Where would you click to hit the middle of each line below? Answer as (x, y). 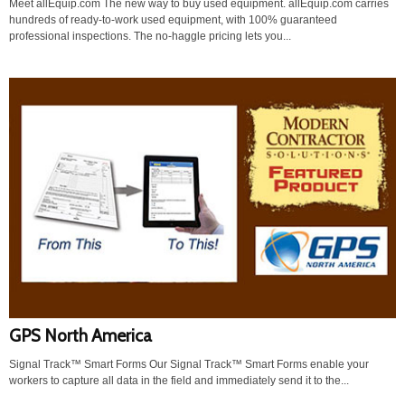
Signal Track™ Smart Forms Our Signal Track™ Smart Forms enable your (189, 365)
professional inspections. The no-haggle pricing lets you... (150, 37)
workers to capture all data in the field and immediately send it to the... (179, 381)
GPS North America (80, 336)
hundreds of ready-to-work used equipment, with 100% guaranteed (173, 20)
